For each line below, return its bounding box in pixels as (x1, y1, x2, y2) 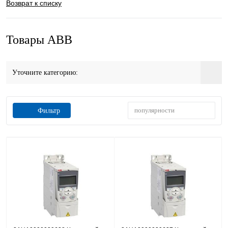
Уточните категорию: (12, 69, 78, 76)
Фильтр (37, 107, 60, 115)
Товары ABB (6, 33, 72, 46)
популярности (134, 106, 175, 115)
